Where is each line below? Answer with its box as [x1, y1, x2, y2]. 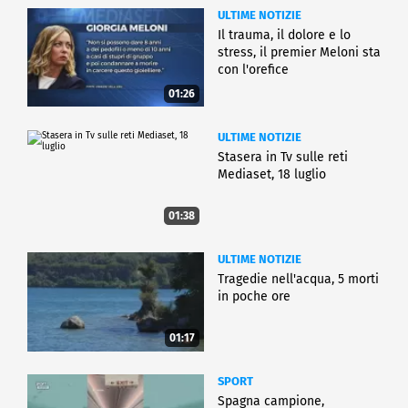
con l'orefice [218, 61, 289, 77]
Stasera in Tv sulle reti [218, 148, 348, 165]
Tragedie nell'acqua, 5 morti [218, 270, 379, 287]
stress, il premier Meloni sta [218, 44, 381, 60]
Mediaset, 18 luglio [218, 166, 326, 182]
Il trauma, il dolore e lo [218, 26, 351, 43]
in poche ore [218, 288, 291, 304]
